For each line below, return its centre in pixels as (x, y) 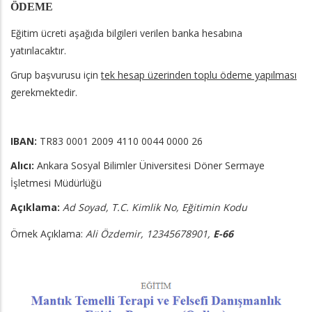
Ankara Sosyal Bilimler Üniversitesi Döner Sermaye (149, 166)
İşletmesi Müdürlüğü (56, 183)
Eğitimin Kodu (214, 208)
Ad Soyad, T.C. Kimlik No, (122, 208)
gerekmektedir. (44, 93)
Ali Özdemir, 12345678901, (149, 234)
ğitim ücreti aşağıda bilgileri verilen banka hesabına (129, 33)
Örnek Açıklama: (48, 234)
